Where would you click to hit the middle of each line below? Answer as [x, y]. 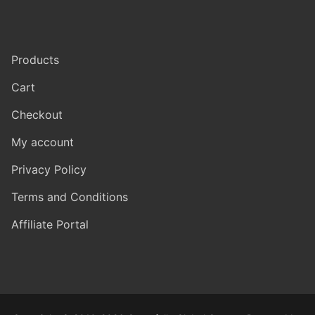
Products [35, 60]
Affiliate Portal [50, 225]
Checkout [37, 115]
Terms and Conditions [70, 197]
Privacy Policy [49, 170]
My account [43, 142]
